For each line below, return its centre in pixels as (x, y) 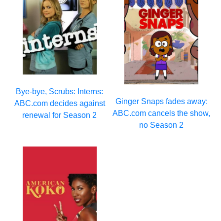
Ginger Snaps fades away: (161, 101)
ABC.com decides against (59, 103)
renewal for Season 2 (60, 115)
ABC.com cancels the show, (162, 113)
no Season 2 (162, 125)
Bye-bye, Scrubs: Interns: (60, 91)
